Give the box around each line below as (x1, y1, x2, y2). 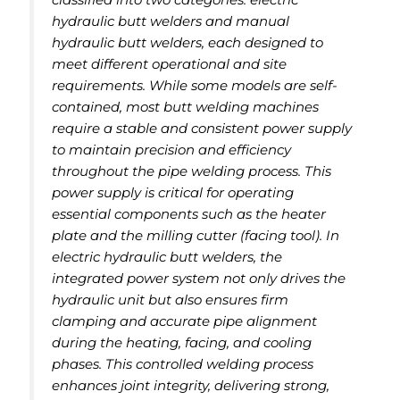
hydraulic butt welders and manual (52, 12, 290, 30)
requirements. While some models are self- (52, 77, 338, 95)
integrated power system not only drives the (52, 270, 346, 287)
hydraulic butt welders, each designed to (52, 34, 324, 52)
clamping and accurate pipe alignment (52, 312, 318, 330)
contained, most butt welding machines (52, 98, 320, 116)
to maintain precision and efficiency (52, 141, 292, 159)
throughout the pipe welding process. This (52, 162, 332, 180)
